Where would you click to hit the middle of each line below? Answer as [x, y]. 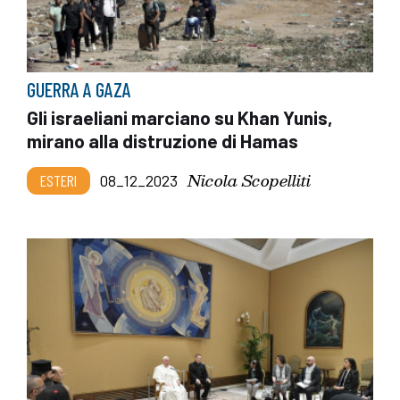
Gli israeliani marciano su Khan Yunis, [180, 118]
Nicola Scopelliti [249, 180]
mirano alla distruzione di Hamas [162, 141]
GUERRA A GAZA [79, 90]
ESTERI [58, 181]
